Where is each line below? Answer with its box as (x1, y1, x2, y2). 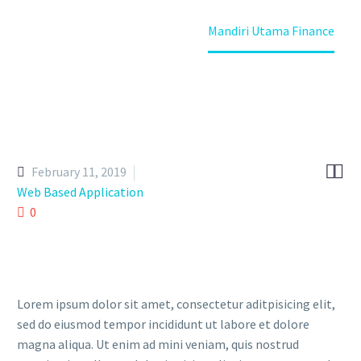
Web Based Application (17, 184, 143, 200)
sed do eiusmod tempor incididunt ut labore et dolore (17, 315, 309, 332)
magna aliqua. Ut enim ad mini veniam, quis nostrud (17, 335, 299, 352)
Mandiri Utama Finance (207, 23, 334, 39)
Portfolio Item (93, 23, 176, 39)
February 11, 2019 (31, 164, 127, 180)
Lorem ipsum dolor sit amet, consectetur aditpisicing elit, (17, 295, 335, 312)
